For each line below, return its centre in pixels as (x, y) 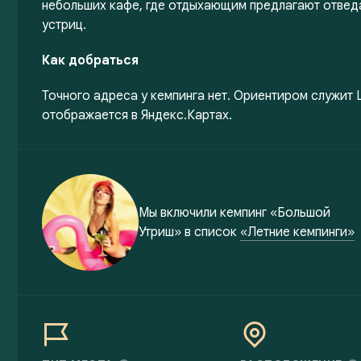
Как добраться (90, 60)
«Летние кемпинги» (297, 232)
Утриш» (160, 232)
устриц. (64, 25)
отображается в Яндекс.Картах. (137, 115)
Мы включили (178, 213)
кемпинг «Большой (275, 213)
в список (211, 232)
